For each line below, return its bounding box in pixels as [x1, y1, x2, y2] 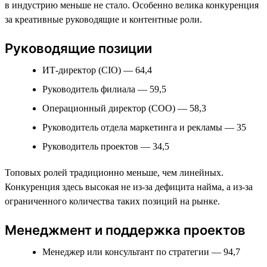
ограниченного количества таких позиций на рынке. [5, 195, 220, 206]
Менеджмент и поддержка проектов [5, 222, 246, 238]
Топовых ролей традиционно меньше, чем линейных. [5, 167, 223, 178]
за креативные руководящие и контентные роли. [5, 14, 202, 24]
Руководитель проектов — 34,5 [42, 141, 169, 151]
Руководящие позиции [5, 40, 152, 56]
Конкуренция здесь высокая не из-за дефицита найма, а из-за [5, 181, 253, 192]
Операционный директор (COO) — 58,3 [42, 103, 206, 113]
